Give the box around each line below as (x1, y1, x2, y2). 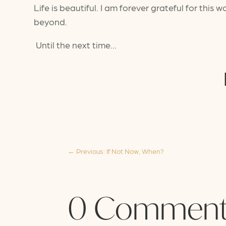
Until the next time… (34, 39, 117, 50)
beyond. (34, 16, 68, 27)
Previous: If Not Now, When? (76, 147, 164, 155)
